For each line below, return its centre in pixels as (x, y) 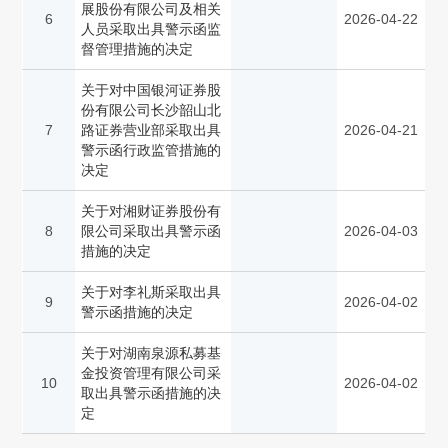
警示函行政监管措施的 (151, 150)
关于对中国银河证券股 (151, 90)
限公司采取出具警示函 (151, 231)
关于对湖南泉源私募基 (151, 353)
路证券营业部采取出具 (151, 130)
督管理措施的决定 (137, 49)
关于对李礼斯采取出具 (151, 292)
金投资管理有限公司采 (151, 373)
